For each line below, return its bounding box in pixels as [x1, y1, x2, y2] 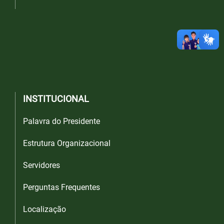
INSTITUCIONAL [23, 93, 89, 104]
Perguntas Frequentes [23, 182, 100, 192]
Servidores [23, 160, 60, 170]
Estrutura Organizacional [23, 138, 110, 148]
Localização [23, 204, 66, 214]
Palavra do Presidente [23, 116, 100, 126]
